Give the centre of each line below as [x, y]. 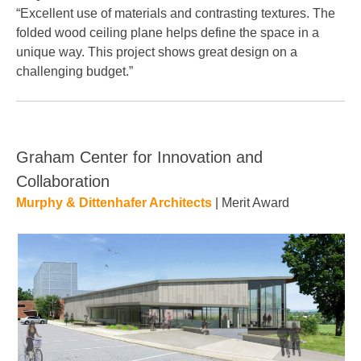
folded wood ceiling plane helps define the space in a [168, 33]
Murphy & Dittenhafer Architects [114, 203]
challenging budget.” [75, 71]
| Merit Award [251, 203]
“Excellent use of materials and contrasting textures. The [176, 13]
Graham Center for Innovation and [139, 157]
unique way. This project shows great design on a [157, 52]
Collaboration [63, 181]
